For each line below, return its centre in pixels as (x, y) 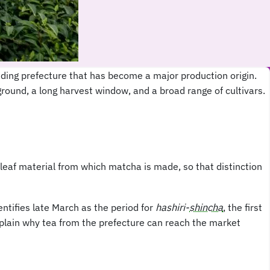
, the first (243, 207)
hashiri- (172, 207)
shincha (206, 207)
